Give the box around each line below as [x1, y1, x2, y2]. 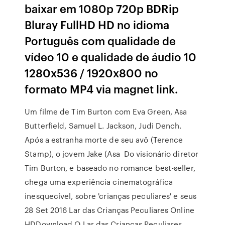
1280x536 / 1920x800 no [25, 65, 159, 80]
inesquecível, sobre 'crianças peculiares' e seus [25, 190, 199, 201]
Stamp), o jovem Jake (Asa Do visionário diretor [25, 148, 199, 159]
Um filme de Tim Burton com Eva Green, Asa [25, 106, 187, 117]
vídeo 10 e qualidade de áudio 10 [25, 49, 197, 64]
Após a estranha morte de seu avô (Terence [25, 134, 183, 145]
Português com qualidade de [25, 33, 176, 48]
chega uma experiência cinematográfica [25, 176, 173, 187]
